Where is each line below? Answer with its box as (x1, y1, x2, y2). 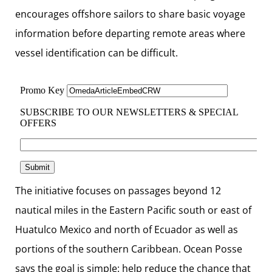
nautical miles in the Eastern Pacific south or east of (15, 203, 251, 217)
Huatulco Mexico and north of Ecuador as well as (15, 222, 238, 236)
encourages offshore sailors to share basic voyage (15, 7, 245, 21)
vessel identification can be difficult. (15, 46, 178, 59)
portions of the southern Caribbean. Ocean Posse (15, 242, 242, 256)
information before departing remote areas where (15, 26, 245, 40)
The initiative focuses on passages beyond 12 (15, 183, 221, 197)
